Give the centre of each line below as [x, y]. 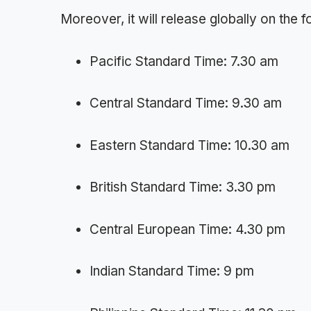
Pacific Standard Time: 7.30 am [184, 61]
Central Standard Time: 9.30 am [186, 103]
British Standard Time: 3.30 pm [183, 187]
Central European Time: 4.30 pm [187, 229]
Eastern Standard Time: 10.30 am [190, 145]
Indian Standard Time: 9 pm [172, 271]
